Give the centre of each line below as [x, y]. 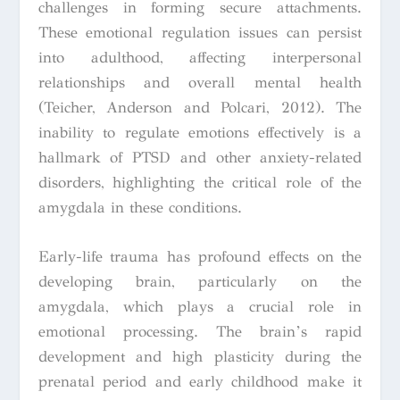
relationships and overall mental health [200, 82]
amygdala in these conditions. [140, 207]
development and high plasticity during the [200, 356]
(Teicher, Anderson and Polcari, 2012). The [200, 107]
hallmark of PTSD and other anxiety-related [200, 157]
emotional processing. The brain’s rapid [200, 331]
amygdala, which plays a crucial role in [200, 306]
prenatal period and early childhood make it [200, 381]
